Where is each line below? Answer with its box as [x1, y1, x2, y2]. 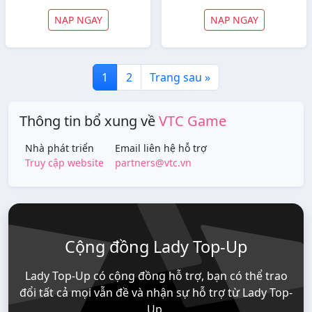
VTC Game [159, 111, 226, 130]
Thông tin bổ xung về [19, 111, 159, 130]
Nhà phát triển [25, 141, 94, 155]
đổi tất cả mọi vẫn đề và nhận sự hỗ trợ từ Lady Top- [19, 285, 292, 300]
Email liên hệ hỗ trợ [115, 141, 207, 155]
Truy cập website [25, 156, 104, 169]
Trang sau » [150, 70, 210, 85]
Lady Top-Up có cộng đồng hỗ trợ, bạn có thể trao [24, 268, 288, 283]
